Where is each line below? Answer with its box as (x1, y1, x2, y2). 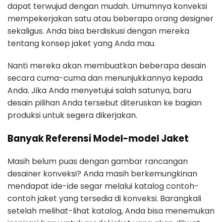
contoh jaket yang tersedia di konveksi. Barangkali (7, 192, 201, 204)
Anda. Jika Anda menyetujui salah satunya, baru (7, 84, 191, 96)
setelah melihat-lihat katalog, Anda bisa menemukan (7, 205, 215, 217)
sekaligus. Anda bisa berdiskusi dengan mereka (7, 25, 189, 37)
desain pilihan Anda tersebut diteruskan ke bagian (7, 97, 202, 109)
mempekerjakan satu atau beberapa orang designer (7, 12, 214, 24)
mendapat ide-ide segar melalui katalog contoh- (7, 180, 199, 192)
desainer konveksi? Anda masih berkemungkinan (7, 167, 197, 179)
